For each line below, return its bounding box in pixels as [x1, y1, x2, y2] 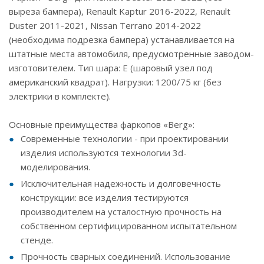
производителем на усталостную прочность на [21, 205, 222, 217]
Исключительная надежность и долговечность [21, 177, 221, 189]
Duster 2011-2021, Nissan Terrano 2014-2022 [9, 19, 201, 31]
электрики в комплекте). [9, 90, 111, 102]
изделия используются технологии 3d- [21, 146, 187, 159]
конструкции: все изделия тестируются [21, 191, 189, 203]
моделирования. [21, 160, 90, 173]
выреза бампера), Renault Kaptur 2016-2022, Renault [9, 5, 230, 17]
